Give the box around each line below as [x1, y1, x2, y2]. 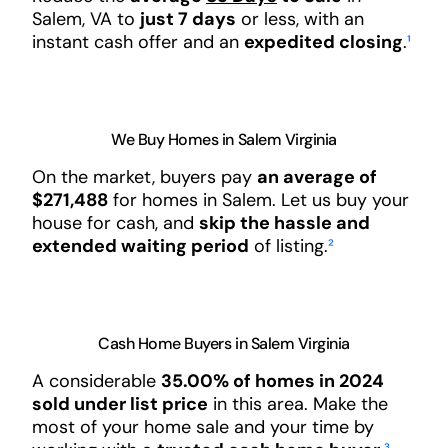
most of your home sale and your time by [31, 414, 374, 439]
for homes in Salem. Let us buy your [107, 187, 409, 212]
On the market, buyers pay [31, 164, 257, 189]
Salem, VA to [31, 6, 140, 31]
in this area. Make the [207, 391, 388, 416]
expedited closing [243, 29, 403, 54]
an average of [256, 164, 377, 189]
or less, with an [235, 6, 364, 31]
